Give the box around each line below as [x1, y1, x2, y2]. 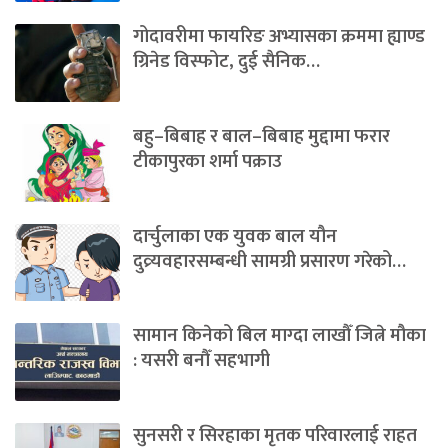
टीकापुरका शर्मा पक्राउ [133, 146, 282, 178]
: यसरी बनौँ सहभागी [133, 345, 270, 377]
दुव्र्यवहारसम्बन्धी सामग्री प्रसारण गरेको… [133, 245, 406, 277]
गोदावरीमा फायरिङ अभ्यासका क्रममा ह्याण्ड [133, 21, 425, 53]
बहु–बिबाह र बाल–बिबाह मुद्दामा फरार [133, 121, 390, 153]
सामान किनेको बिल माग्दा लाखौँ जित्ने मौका [133, 320, 426, 352]
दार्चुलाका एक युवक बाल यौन [133, 220, 337, 252]
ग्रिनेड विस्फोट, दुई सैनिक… [133, 46, 320, 78]
